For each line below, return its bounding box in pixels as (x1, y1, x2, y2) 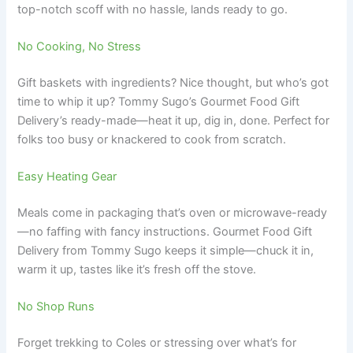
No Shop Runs (17, 299, 95, 314)
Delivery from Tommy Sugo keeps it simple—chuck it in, (17, 243, 314, 258)
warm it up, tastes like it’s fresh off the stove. (17, 262, 257, 277)
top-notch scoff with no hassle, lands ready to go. (17, 2, 288, 17)
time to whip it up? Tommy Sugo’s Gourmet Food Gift (17, 94, 300, 109)
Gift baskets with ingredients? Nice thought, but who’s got (17, 75, 329, 90)
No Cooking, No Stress (17, 39, 142, 54)
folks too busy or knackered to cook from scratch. (17, 132, 287, 147)
